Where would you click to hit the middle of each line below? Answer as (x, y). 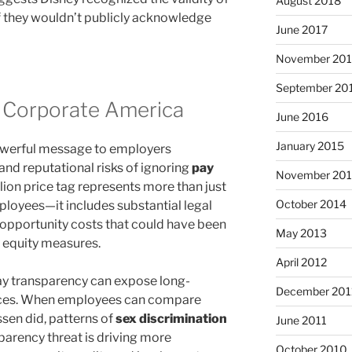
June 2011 (301, 321)
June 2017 (301, 30)
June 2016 (302, 117)
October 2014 (311, 204)
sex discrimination (171, 318)
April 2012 (301, 262)
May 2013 (301, 233)
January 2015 (310, 146)
